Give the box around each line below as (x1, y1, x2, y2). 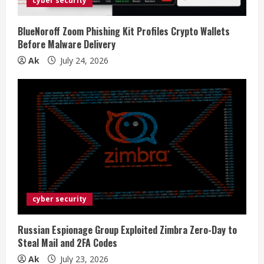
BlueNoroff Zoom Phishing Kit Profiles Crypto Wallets (18, 24, 230, 39)
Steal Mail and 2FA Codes (18, 236, 117, 250)
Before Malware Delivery (18, 37, 115, 52)
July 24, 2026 (58, 55, 108, 67)
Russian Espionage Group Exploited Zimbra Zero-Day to (18, 223, 237, 237)
